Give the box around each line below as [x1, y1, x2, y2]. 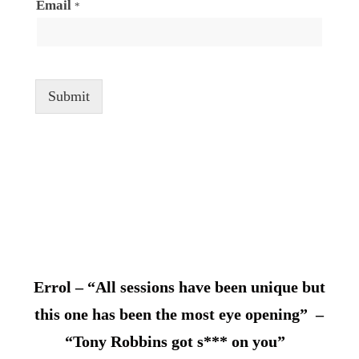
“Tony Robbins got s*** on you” [65, 332, 294, 350]
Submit [47, 87, 90, 104]
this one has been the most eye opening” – [34, 305, 325, 323]
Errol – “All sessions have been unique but [33, 277, 325, 296]
